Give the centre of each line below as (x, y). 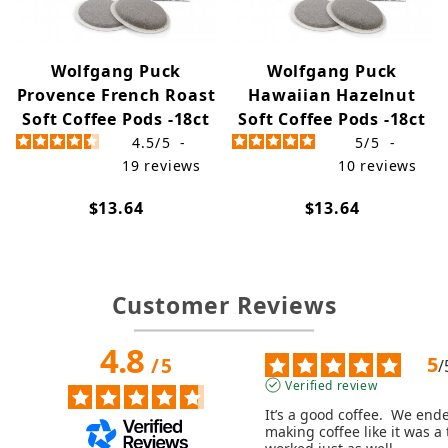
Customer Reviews (224, 305)
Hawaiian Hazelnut (332, 95)
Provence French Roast (116, 95)
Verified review (331, 385)
